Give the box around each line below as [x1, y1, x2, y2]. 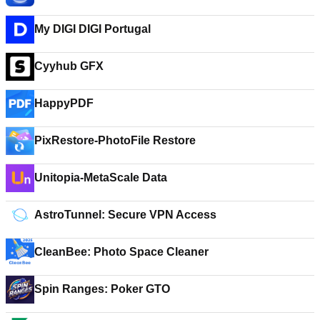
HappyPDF [34, 97, 94, 109]
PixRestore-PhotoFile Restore [34, 134, 196, 146]
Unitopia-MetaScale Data [34, 171, 167, 184]
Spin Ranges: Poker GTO [34, 283, 170, 295]
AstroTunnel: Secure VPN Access [34, 209, 217, 221]
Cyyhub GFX [34, 60, 104, 72]
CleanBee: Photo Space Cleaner [34, 246, 209, 258]
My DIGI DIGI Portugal [79, 23, 151, 35]
